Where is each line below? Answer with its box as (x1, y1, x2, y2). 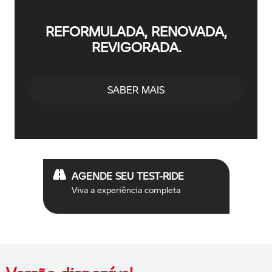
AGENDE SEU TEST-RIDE (71, 169, 184, 183)
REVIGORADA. (91, 37, 181, 56)
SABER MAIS (107, 82, 165, 97)
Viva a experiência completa (71, 183, 180, 196)
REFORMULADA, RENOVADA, (46, 21, 226, 41)
